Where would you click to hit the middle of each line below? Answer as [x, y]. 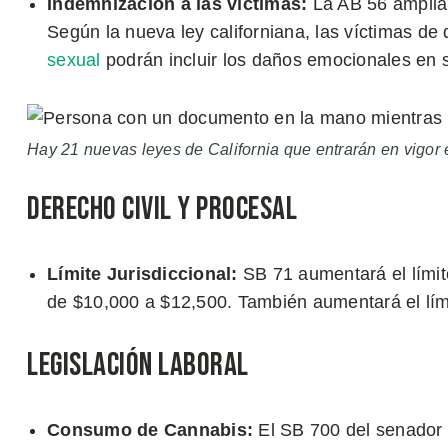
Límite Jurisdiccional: [142, 273]
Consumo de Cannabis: [153, 429]
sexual [74, 60]
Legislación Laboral [138, 365]
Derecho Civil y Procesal [162, 209]
